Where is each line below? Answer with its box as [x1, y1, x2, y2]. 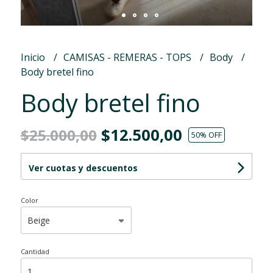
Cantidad [20, 246, 49, 256]
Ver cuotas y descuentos [28, 161, 138, 174]
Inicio [20, 50, 48, 64]
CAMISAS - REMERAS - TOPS [63, 50, 194, 64]
